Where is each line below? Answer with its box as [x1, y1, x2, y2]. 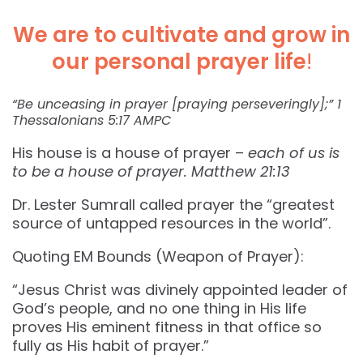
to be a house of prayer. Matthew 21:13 [12, 161, 290, 182]
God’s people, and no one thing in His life [12, 298, 306, 319]
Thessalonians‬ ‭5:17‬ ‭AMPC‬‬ [12, 111, 171, 130]
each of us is [248, 143, 340, 164]
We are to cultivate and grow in [13, 20, 350, 50]
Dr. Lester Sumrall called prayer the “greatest [12, 194, 335, 216]
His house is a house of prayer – [12, 143, 248, 164]
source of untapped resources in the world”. [12, 213, 331, 234]
